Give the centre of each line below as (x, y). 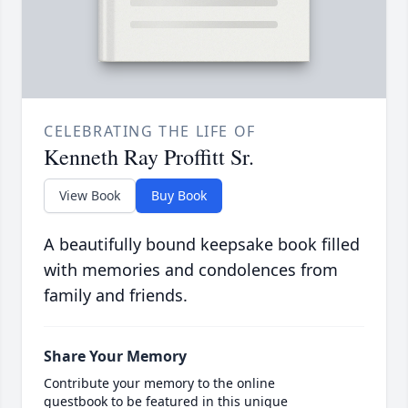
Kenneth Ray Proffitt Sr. (149, 157)
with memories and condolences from (191, 270)
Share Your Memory (115, 357)
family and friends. (116, 296)
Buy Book (179, 196)
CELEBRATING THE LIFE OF (150, 132)
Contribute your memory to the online (159, 383)
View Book (90, 196)
